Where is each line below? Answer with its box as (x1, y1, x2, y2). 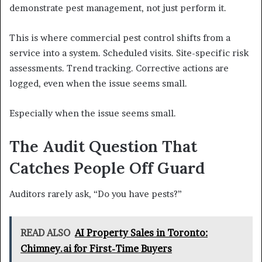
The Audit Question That (9, 136, 197, 156)
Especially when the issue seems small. (9, 107, 176, 119)
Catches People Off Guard (9, 157, 205, 178)
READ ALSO (20, 227, 70, 239)
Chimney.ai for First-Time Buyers (20, 243, 172, 255)
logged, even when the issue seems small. (9, 77, 187, 89)
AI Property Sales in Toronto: (75, 227, 208, 239)
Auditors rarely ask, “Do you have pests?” (9, 188, 182, 200)
